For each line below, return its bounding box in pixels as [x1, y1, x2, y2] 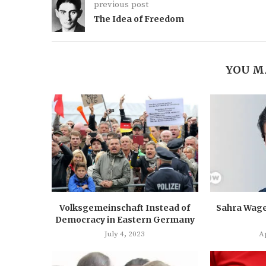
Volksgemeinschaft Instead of [59, 202, 191, 214]
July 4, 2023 [104, 229, 145, 239]
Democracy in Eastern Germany [55, 214, 195, 226]
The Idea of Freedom [94, 13, 184, 24]
